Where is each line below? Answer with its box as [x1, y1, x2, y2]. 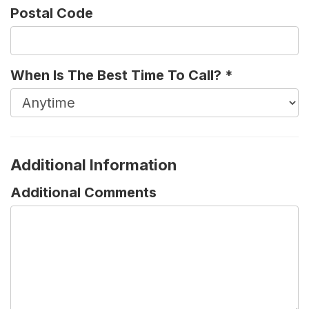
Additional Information [10, 156, 177, 175]
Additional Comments [10, 184, 157, 201]
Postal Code [10, 5, 93, 22]
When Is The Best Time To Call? [10, 67, 221, 84]
